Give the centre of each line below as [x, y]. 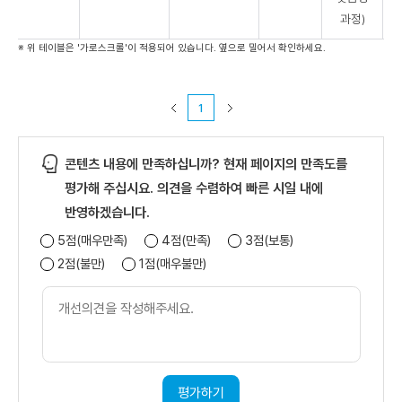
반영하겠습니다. [107, 213]
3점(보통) [269, 240]
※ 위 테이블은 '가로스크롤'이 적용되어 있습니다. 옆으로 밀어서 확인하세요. [172, 48]
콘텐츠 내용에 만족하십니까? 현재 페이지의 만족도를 [206, 165]
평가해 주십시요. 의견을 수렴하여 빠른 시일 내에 [194, 189]
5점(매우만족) [92, 240]
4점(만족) [186, 240]
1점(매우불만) [172, 263]
